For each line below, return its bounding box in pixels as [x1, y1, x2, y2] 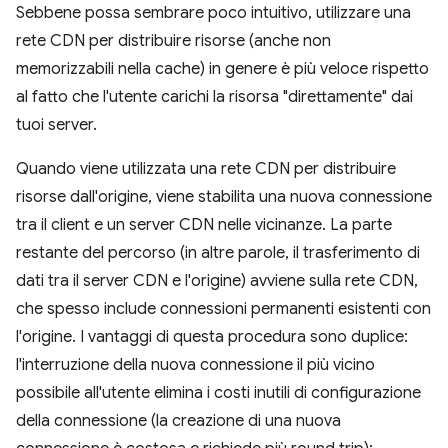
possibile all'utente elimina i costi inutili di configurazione [16, 383, 421, 403]
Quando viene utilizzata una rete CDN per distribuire [16, 159, 396, 179]
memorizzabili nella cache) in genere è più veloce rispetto [16, 59, 429, 79]
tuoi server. [16, 115, 97, 135]
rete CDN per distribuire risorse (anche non [16, 31, 331, 51]
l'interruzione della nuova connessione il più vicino [16, 355, 375, 375]
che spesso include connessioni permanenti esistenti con [16, 299, 431, 319]
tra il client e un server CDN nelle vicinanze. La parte [16, 215, 392, 235]
